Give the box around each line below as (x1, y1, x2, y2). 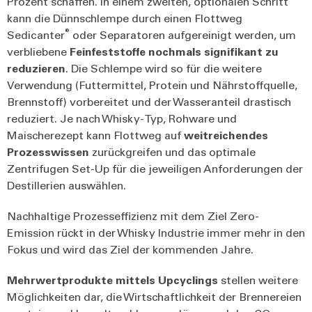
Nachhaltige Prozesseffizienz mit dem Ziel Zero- (7, 208, 259, 223)
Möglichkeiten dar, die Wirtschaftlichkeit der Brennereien (7, 288, 302, 304)
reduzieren (7, 60, 65, 75)
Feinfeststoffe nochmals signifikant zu (70, 43, 279, 58)
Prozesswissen (7, 143, 89, 159)
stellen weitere (218, 272, 298, 287)
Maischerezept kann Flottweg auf (7, 127, 184, 142)
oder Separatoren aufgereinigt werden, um (70, 26, 296, 42)
